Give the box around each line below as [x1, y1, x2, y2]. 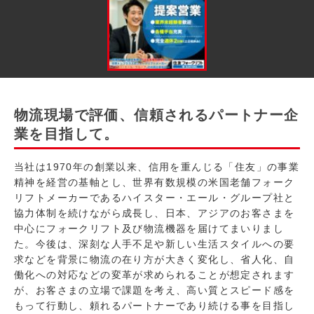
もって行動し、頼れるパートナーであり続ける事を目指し [14, 300, 295, 312]
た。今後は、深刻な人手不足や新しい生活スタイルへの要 [14, 238, 295, 250]
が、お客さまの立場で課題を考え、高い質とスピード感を [14, 285, 295, 296]
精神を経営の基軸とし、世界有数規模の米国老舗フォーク [14, 177, 295, 189]
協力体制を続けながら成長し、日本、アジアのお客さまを [14, 207, 295, 219]
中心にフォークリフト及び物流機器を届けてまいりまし [14, 223, 284, 235]
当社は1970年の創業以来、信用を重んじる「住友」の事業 [14, 161, 300, 173]
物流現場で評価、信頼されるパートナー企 [14, 107, 299, 123]
